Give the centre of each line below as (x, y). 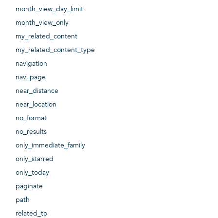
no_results (31, 132)
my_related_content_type (55, 50)
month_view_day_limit (49, 9)
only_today (32, 173)
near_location (36, 105)
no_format (31, 118)
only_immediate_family (50, 145)
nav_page (31, 77)
